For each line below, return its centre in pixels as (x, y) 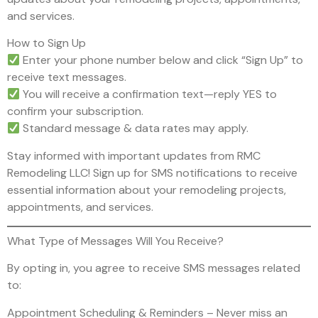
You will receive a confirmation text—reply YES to (149, 94)
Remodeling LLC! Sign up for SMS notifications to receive (152, 172)
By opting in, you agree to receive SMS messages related (154, 268)
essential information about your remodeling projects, (147, 190)
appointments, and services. (80, 207)
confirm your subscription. (75, 111)
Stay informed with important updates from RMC (134, 155)
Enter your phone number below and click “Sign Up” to (162, 60)
